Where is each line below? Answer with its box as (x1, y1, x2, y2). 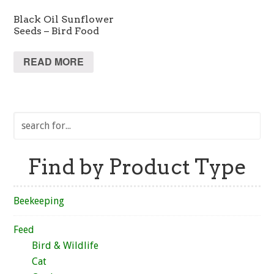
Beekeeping (13, 195, 65, 207)
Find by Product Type (28, 154, 246, 180)
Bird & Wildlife (32, 240, 99, 252)
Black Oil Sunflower (13, 13, 114, 25)
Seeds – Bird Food (13, 24, 100, 37)
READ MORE (23, 54, 84, 69)
